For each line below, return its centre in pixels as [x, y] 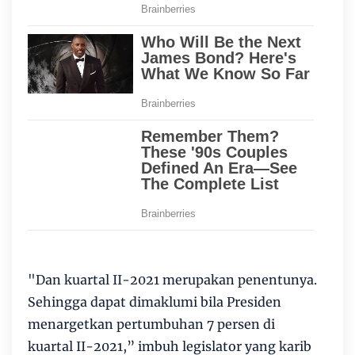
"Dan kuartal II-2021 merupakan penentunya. [172, 280]
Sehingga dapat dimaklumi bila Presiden [155, 302]
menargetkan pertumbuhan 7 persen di [151, 324]
